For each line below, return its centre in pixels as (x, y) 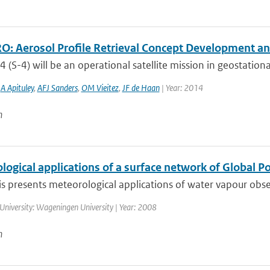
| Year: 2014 (181, 88)
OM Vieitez (100, 88)
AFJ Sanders (57, 88)
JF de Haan (141, 88)
